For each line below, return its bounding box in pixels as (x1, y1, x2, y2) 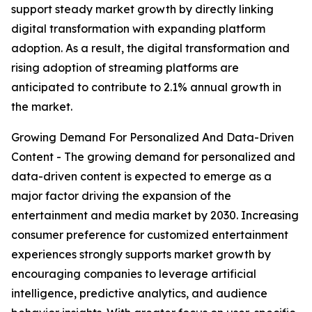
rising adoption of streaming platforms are (11, 61, 239, 75)
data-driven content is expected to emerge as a (11, 169, 272, 184)
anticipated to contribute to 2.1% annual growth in (11, 80, 281, 95)
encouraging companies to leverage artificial (11, 267, 256, 281)
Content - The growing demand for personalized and (11, 150, 295, 164)
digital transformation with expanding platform (11, 22, 265, 36)
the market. (11, 100, 72, 114)
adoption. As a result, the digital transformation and (11, 41, 290, 56)
